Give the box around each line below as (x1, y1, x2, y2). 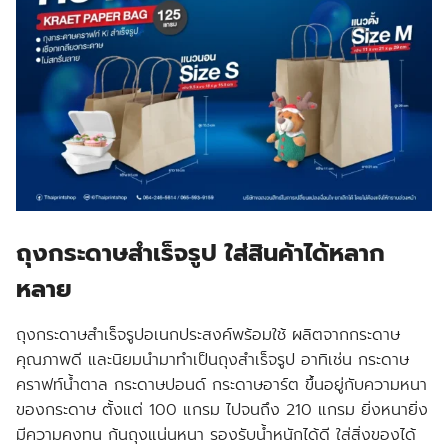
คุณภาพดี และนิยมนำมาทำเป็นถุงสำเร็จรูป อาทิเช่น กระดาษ (16, 348, 409, 373)
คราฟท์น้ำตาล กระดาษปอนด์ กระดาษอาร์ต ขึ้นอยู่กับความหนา (16, 373, 427, 398)
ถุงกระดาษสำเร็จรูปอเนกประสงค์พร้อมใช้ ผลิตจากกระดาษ (16, 323, 400, 348)
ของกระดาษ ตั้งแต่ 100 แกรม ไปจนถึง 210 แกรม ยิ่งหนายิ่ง (16, 398, 428, 423)
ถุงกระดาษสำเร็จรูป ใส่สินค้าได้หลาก (16, 235, 385, 272)
